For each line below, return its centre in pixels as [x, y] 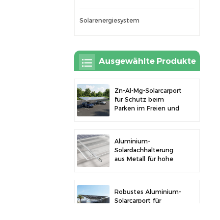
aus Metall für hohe [144, 159]
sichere [125, 176]
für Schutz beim [139, 100]
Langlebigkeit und [142, 167]
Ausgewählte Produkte [148, 61]
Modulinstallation [141, 185]
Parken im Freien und [147, 109]
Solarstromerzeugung [148, 117]
